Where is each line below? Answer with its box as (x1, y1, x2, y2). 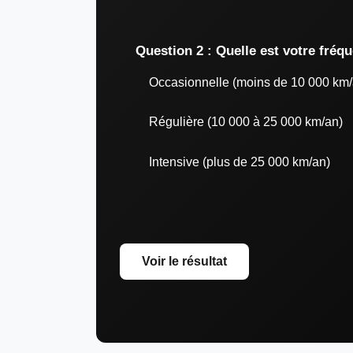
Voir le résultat (142, 254, 227, 268)
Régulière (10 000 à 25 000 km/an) (149, 115, 343, 128)
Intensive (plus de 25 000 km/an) (149, 154, 330, 169)
